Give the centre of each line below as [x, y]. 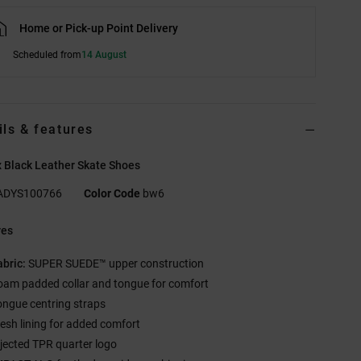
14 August [104, 55]
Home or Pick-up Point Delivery [99, 29]
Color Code [112, 194]
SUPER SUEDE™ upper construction [115, 264]
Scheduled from [48, 55]
